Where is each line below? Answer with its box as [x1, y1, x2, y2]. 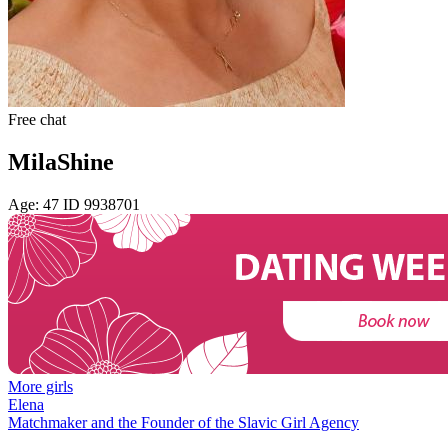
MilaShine [8, 148, 114, 175]
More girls [8, 377, 73, 395]
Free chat [8, 110, 66, 128]
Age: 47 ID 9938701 [8, 195, 140, 213]
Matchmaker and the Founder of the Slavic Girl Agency [8, 413, 359, 431]
